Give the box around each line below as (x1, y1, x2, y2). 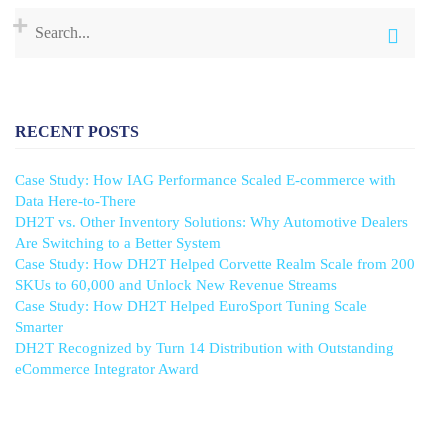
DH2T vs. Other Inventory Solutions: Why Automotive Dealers (15, 214, 408, 230)
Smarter (15, 319, 63, 335)
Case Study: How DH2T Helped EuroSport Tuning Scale (15, 298, 367, 314)
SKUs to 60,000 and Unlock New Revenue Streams (15, 277, 337, 293)
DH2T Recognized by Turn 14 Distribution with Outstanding (15, 340, 394, 356)
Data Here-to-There (15, 193, 136, 209)
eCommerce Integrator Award (15, 361, 199, 377)
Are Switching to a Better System (15, 235, 221, 251)
